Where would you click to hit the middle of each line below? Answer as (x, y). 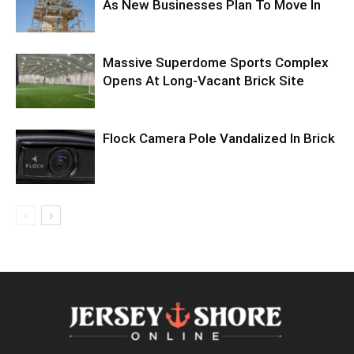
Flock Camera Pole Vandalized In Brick (219, 138)
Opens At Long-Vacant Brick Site (203, 80)
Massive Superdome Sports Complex (216, 62)
